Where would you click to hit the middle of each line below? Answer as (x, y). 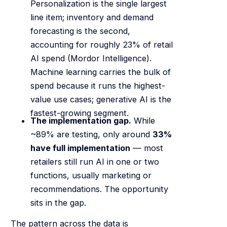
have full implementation (80, 148)
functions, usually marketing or (91, 175)
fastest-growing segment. (79, 113)
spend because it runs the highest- (98, 85)
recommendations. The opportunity (99, 189)
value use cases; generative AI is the (101, 99)
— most (146, 148)
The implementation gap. (81, 120)
